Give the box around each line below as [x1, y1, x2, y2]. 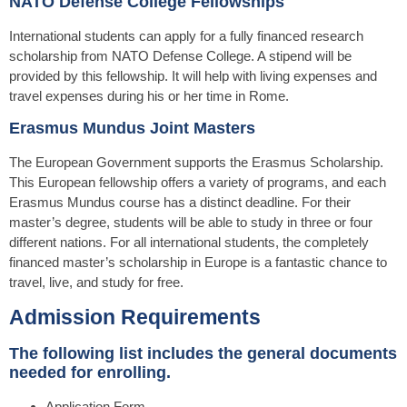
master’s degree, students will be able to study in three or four [9, 213, 372, 230]
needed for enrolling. [9, 363, 171, 382]
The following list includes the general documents [9, 344, 397, 363]
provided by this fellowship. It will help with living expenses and [9, 67, 377, 84]
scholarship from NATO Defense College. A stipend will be [9, 47, 352, 64]
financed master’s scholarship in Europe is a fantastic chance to [9, 253, 387, 270]
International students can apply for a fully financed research [9, 27, 363, 44]
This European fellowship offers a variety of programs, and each [9, 174, 386, 190]
